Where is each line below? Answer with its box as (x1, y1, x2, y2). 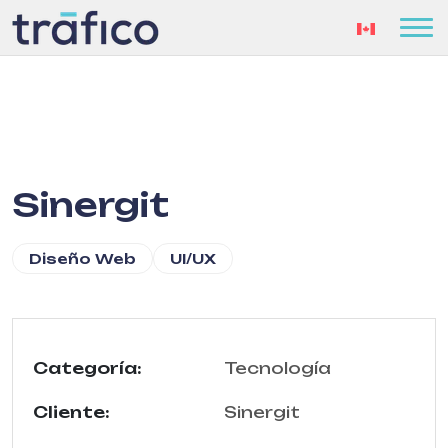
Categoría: (33, 358, 142, 378)
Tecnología (224, 358, 331, 378)
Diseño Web (29, 250, 136, 267)
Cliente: (33, 402, 110, 422)
